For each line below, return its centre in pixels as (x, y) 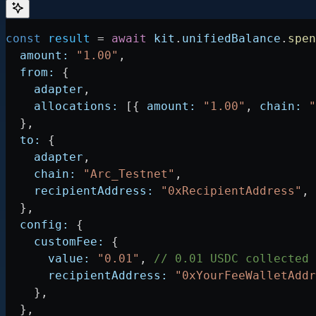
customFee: (55, 242)
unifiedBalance (231, 39)
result (66, 39)
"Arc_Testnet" (126, 174)
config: (37, 225)
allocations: (62, 107)
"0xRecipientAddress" (228, 191)
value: (48, 259)
